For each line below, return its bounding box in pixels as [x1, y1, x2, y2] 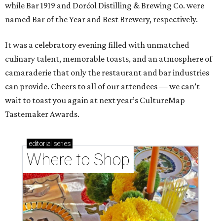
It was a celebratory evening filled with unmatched [5, 39, 189, 50]
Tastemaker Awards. [5, 109, 79, 119]
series [51, 139, 71, 147]
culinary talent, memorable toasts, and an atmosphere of [5, 53, 212, 64]
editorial [29, 139, 52, 147]
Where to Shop [27, 149, 130, 169]
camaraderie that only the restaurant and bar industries [5, 67, 209, 77]
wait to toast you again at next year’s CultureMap [5, 95, 185, 105]
